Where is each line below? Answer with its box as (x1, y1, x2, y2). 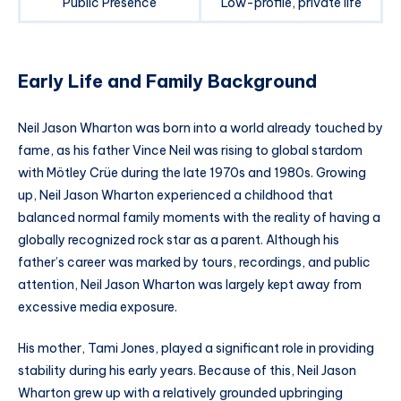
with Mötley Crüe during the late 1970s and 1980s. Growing (18, 164, 366, 181)
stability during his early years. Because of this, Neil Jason (18, 362, 356, 379)
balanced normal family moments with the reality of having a (18, 209, 380, 226)
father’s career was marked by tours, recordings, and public (18, 253, 371, 270)
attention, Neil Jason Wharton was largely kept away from (18, 276, 362, 293)
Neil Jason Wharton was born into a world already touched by (18, 119, 383, 136)
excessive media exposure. (18, 298, 177, 315)
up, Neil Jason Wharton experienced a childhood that (18, 186, 333, 203)
